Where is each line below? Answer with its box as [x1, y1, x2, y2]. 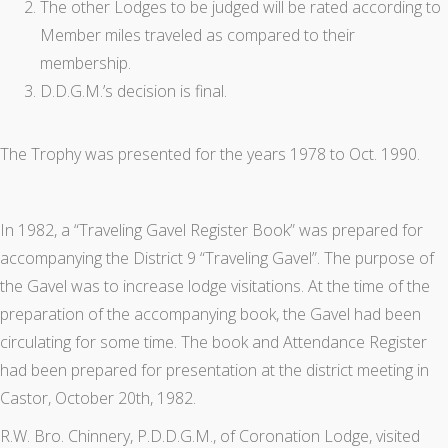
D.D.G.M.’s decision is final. [40, 80, 227, 103]
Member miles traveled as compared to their [40, 24, 355, 47]
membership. [40, 52, 131, 75]
